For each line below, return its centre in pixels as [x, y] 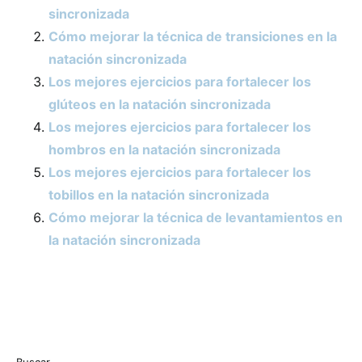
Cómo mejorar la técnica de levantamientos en [196, 217]
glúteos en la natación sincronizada [160, 104]
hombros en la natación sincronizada [164, 149]
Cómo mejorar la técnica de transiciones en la [193, 36]
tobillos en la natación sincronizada [159, 195]
